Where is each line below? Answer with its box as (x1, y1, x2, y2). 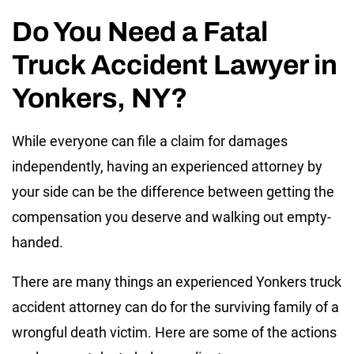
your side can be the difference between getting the (12, 183, 334, 200)
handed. (12, 233, 63, 250)
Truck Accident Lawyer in (12, 49, 337, 80)
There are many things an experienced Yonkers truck (12, 273, 341, 290)
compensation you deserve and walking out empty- (12, 208, 331, 225)
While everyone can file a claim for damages (12, 132, 288, 149)
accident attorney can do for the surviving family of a (12, 298, 339, 315)
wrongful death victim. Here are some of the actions (12, 323, 337, 341)
